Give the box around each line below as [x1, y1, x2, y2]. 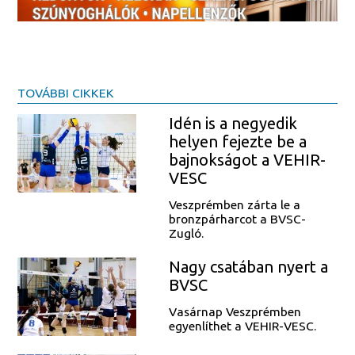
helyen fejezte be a [168, 132, 307, 151]
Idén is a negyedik [168, 114, 297, 133]
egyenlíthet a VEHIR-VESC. [168, 318, 316, 333]
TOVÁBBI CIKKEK [17, 85, 115, 100]
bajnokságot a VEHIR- [168, 151, 326, 170]
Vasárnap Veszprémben [168, 303, 301, 319]
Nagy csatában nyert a [168, 258, 328, 277]
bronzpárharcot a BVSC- [168, 211, 306, 226]
